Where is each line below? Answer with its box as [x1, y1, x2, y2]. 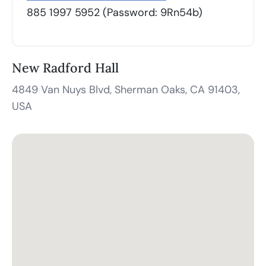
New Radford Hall [12, 59, 119, 76]
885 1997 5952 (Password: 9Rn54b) [27, 5, 202, 20]
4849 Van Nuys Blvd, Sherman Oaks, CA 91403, [12, 82, 240, 97]
